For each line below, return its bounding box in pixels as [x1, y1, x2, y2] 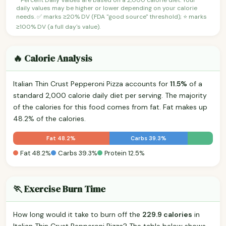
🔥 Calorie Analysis [13, 51, 92, 65]
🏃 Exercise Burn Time [13, 182, 105, 195]
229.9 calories [142, 209, 192, 219]
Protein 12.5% [104, 148, 145, 157]
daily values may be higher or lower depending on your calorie [16, 4, 197, 12]
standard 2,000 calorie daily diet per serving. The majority [13, 90, 207, 100]
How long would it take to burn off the [13, 209, 142, 219]
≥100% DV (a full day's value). [16, 22, 100, 31]
